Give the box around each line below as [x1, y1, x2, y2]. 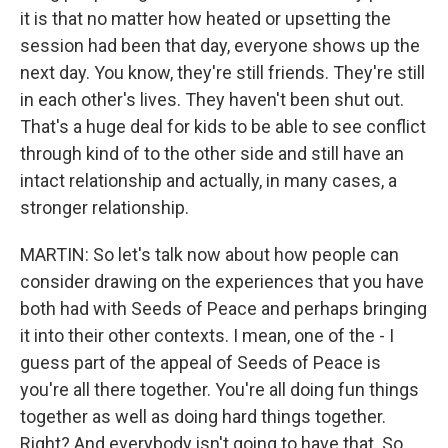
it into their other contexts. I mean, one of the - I [20, 325, 394, 346]
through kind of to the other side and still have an [20, 143, 404, 164]
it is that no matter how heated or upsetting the [20, 8, 391, 29]
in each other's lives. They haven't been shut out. [20, 89, 404, 110]
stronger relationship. [20, 197, 189, 218]
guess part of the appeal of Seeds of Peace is [20, 352, 381, 373]
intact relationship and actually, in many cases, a [20, 170, 397, 191]
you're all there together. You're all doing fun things [20, 379, 419, 400]
